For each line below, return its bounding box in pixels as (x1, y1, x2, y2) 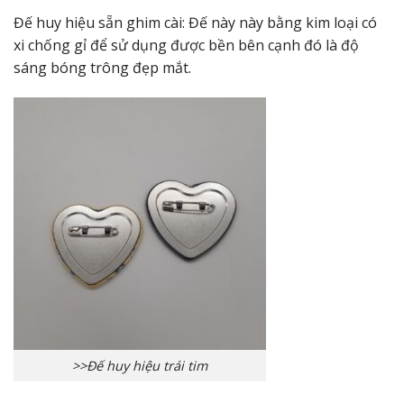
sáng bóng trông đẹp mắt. (14, 57, 191, 78)
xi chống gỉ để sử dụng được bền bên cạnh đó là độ (14, 34, 359, 55)
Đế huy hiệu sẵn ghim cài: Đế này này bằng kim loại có (14, 12, 377, 32)
